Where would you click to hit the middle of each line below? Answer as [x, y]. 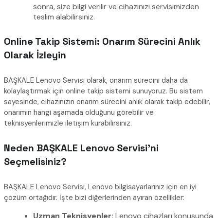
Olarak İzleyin [35, 55]
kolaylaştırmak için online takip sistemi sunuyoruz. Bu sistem [103, 91]
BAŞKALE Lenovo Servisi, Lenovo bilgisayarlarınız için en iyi [100, 187]
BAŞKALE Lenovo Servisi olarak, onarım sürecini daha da [96, 80]
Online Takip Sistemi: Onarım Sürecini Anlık [102, 42]
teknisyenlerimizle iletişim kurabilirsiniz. [68, 123]
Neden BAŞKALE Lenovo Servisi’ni [81, 148]
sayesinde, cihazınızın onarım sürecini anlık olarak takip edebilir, [107, 101]
